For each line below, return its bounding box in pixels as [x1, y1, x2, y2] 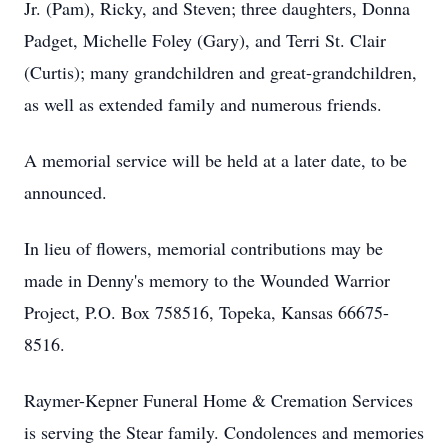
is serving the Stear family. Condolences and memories [24, 420, 424, 444]
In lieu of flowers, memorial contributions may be [24, 236, 383, 260]
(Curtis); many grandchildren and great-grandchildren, [24, 60, 417, 84]
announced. [24, 180, 107, 204]
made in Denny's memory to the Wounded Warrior [24, 268, 390, 292]
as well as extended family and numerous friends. [24, 92, 382, 116]
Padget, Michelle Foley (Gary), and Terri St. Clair [24, 28, 386, 52]
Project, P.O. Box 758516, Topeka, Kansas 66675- [24, 300, 389, 324]
